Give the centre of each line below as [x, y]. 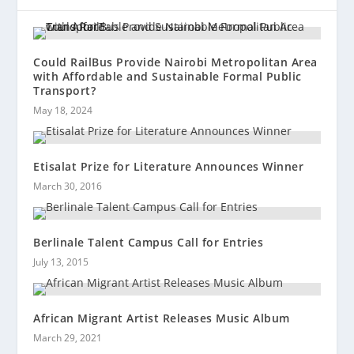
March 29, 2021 [68, 337]
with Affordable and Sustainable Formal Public [168, 76]
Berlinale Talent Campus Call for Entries [149, 242]
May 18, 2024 [63, 110]
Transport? [65, 90]
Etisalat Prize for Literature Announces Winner [169, 166]
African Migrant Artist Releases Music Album [162, 318]
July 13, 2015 [61, 262]
